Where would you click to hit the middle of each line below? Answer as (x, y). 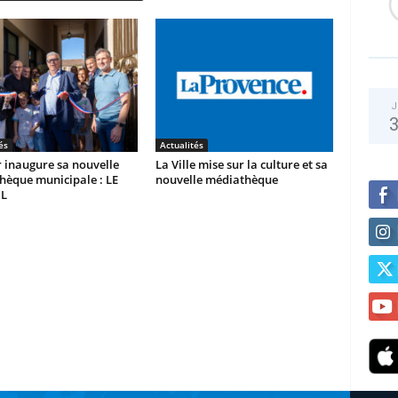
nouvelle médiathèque (216, 179)
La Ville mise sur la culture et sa (241, 164)
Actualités (181, 144)
